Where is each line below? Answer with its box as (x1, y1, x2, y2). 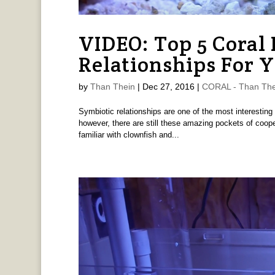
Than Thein (90, 82, 135, 92)
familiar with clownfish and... (78, 130, 179, 140)
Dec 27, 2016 (142, 82, 195, 92)
